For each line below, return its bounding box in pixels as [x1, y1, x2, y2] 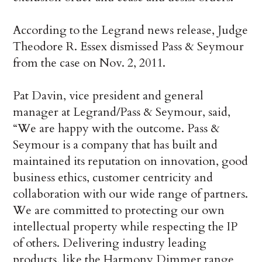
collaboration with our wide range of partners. [13, 186, 249, 202]
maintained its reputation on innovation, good [13, 153, 249, 170]
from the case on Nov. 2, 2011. [13, 55, 166, 71]
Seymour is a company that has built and [13, 137, 218, 153]
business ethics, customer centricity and [13, 170, 213, 186]
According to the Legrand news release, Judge [13, 22, 249, 39]
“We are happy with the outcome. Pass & [13, 120, 220, 137]
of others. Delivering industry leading [13, 235, 207, 251]
